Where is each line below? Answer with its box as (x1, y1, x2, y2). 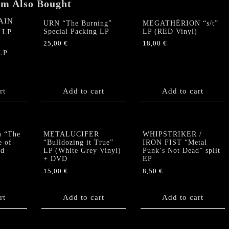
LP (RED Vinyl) (142, 27, 197, 35)
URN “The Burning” (43, 19, 112, 27)
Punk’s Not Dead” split (142, 147, 220, 155)
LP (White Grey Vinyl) (43, 147, 121, 155)
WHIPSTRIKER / (142, 130, 202, 139)
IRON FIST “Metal (142, 139, 207, 147)
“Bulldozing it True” (43, 139, 113, 147)
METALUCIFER (43, 130, 99, 139)
